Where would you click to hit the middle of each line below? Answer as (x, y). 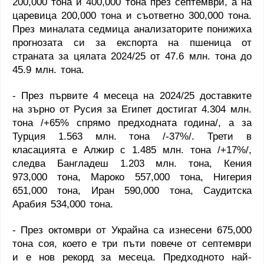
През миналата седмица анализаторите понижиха (132, 29)
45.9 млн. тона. (48, 70)
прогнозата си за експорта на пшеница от (132, 43)
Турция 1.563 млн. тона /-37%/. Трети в (132, 136)
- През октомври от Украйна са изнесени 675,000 (132, 230)
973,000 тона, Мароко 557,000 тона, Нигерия (132, 177)
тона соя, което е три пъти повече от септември (132, 244)
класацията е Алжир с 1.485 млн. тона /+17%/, (132, 150)
